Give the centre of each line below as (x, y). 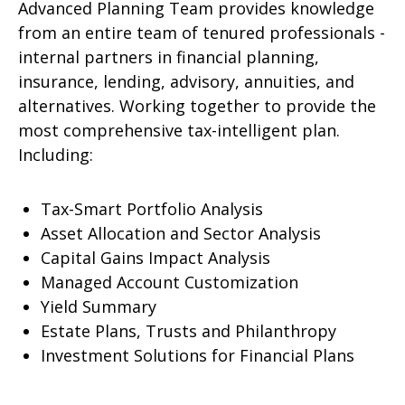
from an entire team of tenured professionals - (202, 33)
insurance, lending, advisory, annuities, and (186, 81)
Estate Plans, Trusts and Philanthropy (188, 331)
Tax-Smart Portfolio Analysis (152, 209)
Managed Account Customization (170, 282)
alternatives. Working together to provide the (197, 106)
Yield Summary (99, 306)
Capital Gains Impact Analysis (155, 258)
